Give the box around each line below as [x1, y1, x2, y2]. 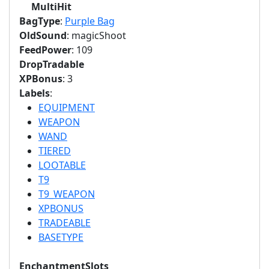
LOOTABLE [38, 159, 86, 172]
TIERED [38, 144, 71, 157]
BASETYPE [38, 231, 83, 244]
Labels [19, 86, 50, 100]
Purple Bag [65, 14, 115, 28]
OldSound [19, 29, 67, 42]
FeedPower [19, 43, 71, 56]
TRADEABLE [38, 216, 91, 229]
